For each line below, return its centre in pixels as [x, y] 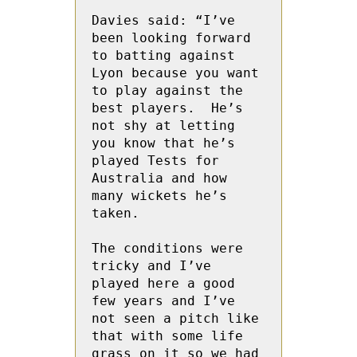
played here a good [163, 283]
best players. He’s [167, 108]
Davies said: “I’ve [163, 20]
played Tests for [155, 161]
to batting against [163, 55]
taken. [124, 213]
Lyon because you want [175, 73]
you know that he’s [163, 143]
